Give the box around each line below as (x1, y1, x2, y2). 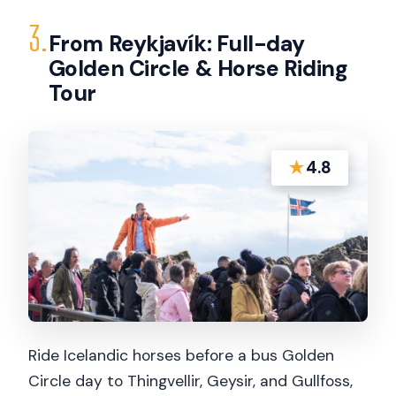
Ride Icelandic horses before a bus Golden (28, 345, 334, 365)
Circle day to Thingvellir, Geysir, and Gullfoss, (28, 370, 353, 391)
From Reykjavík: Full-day (48, 29, 306, 59)
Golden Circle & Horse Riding (48, 54, 348, 84)
